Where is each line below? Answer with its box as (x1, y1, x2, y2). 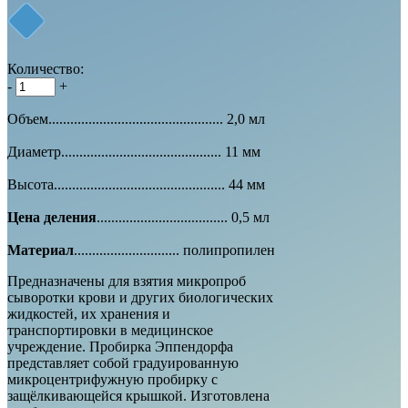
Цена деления (7, 209, 97, 225)
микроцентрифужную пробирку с (7, 371, 218, 387)
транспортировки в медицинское (7, 321, 213, 338)
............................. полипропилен (74, 241, 275, 258)
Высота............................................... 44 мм (7, 176, 265, 192)
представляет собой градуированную (7, 354, 239, 371)
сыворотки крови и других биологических (7, 289, 273, 305)
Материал (7, 241, 74, 258)
